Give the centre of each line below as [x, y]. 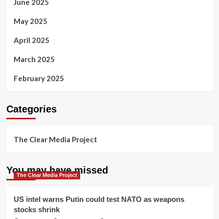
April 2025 [31, 40]
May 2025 [30, 21]
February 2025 [39, 78]
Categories [31, 109]
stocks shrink [36, 210]
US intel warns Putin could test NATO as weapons [99, 199]
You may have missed [57, 170]
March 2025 [34, 59]
